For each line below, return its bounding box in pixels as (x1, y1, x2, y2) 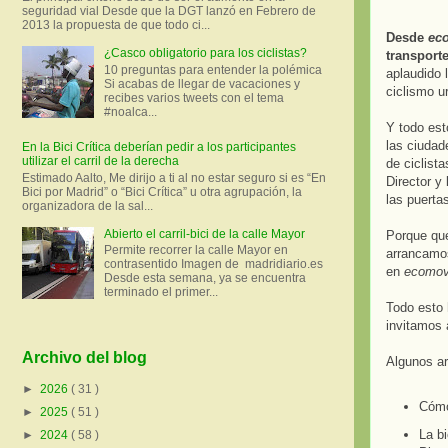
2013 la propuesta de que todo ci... (22, 18, 210, 33)
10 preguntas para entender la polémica (103, 62, 322, 77)
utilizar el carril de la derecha (22, 154, 179, 169)
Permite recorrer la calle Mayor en (103, 243, 288, 258)
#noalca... (103, 104, 157, 119)
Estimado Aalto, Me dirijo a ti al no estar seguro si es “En (22, 170, 326, 185)
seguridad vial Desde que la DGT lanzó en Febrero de (22, 4, 316, 19)
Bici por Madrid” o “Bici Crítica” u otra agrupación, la (22, 184, 302, 199)
